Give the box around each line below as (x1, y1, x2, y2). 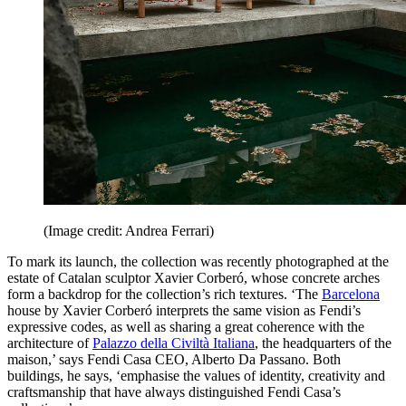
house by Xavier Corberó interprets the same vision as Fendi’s (7, 302, 361, 318)
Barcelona (322, 285, 380, 302)
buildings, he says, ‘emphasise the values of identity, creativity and (7, 367, 385, 383)
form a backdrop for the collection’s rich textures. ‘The (7, 285, 322, 302)
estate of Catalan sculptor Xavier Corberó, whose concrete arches (7, 269, 380, 285)
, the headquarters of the (255, 334, 391, 351)
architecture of (7, 334, 92, 351)
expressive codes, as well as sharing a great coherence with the (7, 318, 364, 334)
